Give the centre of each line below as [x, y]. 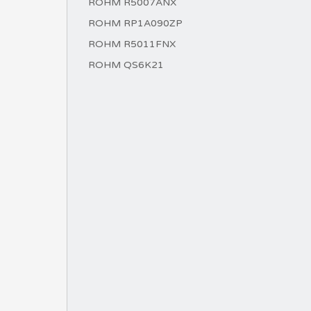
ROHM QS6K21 [126, 65]
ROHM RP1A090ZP [135, 23]
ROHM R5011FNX [132, 44]
